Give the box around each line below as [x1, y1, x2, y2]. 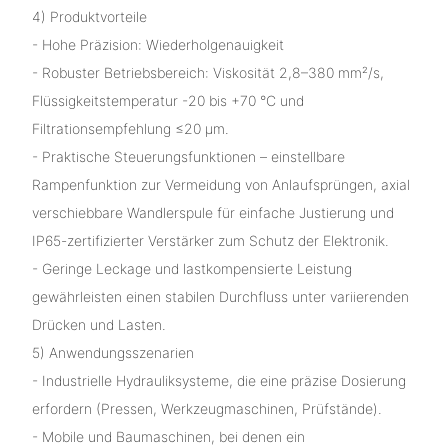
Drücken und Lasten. [31, 315, 166, 333]
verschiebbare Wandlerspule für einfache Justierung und [31, 203, 394, 221]
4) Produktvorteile [31, 7, 147, 25]
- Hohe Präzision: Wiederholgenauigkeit [31, 35, 284, 53]
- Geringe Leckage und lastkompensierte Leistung [31, 259, 352, 277]
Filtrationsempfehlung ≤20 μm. [31, 119, 229, 137]
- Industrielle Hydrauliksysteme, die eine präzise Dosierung [31, 371, 406, 389]
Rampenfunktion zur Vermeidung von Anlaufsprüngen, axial [31, 175, 410, 193]
